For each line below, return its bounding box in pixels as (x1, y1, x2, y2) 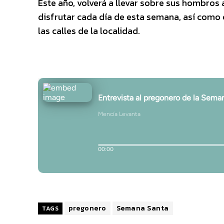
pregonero (68, 202, 106, 213)
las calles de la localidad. (38, 23, 140, 37)
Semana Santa (116, 202, 169, 213)
